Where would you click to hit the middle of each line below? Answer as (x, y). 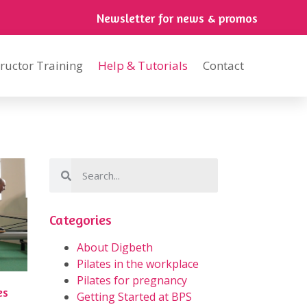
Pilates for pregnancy (132, 280)
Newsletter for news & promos (177, 18)
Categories (81, 220)
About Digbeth (115, 247)
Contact (223, 65)
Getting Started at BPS (134, 297)
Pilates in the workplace (138, 264)
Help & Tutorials (143, 65)
